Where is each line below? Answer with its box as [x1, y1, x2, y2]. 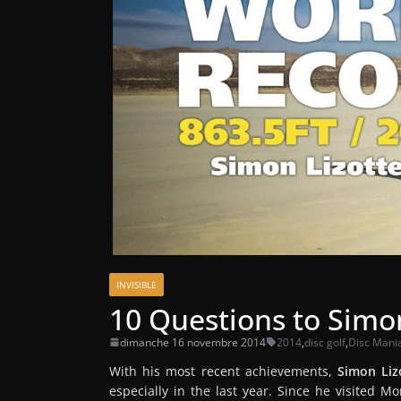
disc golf [304, 334, 346, 350]
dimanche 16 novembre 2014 [120, 334, 266, 350]
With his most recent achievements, [109, 362, 337, 380]
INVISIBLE [116, 277, 157, 291]
